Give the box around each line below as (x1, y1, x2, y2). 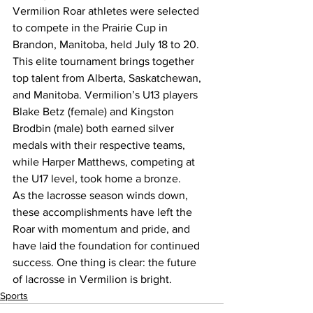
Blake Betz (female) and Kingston (13, 105, 177, 117)
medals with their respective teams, (13, 139, 188, 151)
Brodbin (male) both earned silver (13, 122, 177, 134)
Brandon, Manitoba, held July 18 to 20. (13, 38, 202, 50)
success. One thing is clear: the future (13, 256, 199, 268)
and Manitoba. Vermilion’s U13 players (13, 89, 201, 101)
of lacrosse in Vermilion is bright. (13, 273, 172, 285)
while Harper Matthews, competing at (13, 156, 198, 168)
